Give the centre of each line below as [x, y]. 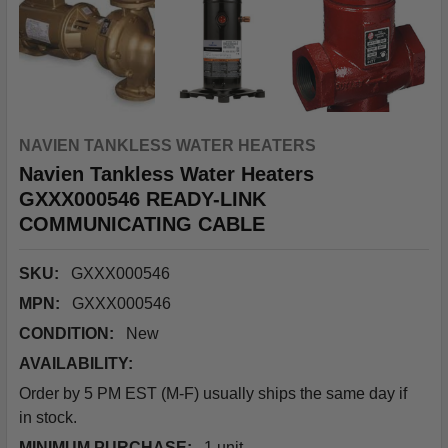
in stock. [48, 417]
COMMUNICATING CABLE [142, 224]
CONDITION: [66, 333]
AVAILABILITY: [76, 363]
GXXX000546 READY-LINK [142, 199]
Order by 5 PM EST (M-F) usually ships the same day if [213, 393]
